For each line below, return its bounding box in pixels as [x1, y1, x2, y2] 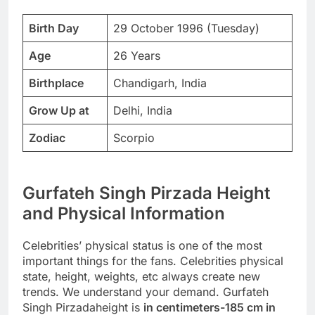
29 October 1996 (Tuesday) [113, 20, 259, 35]
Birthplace [29, 75, 84, 90]
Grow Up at [29, 103, 89, 117]
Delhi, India [113, 103, 172, 117]
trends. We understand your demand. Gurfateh [22, 284, 269, 299]
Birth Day [29, 20, 79, 35]
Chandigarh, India [113, 75, 207, 90]
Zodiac [29, 130, 65, 145]
